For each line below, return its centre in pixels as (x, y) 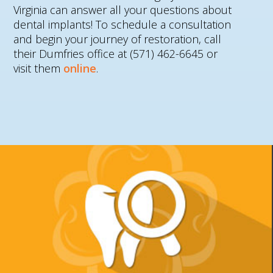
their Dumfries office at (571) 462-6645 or (116, 53)
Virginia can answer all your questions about (123, 9)
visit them (39, 68)
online (80, 68)
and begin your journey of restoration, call (118, 39)
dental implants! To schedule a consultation (122, 24)
